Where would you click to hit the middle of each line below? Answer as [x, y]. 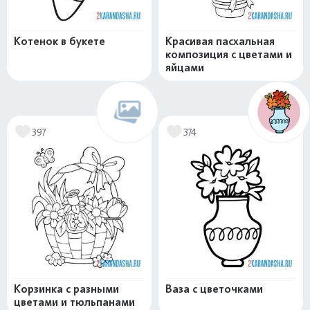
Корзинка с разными [66, 289]
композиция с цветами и [229, 55]
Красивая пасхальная [220, 42]
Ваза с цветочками [214, 289]
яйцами [185, 68]
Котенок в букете [60, 42]
